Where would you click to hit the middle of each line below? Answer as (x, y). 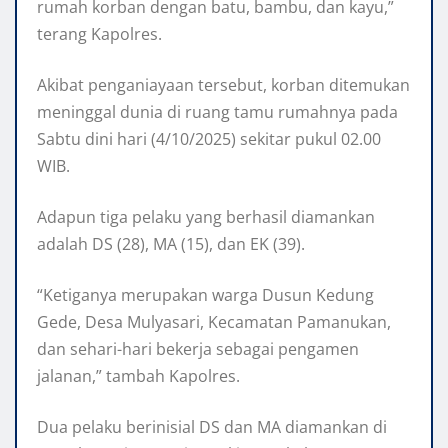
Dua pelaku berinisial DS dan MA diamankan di (212, 426)
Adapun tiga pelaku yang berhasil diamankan (206, 216)
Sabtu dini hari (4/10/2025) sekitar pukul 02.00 (209, 138)
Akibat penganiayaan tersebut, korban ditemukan (223, 84)
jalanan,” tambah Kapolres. (138, 375)
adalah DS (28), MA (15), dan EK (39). (171, 243)
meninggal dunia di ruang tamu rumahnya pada (217, 111)
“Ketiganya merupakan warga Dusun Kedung (205, 294)
